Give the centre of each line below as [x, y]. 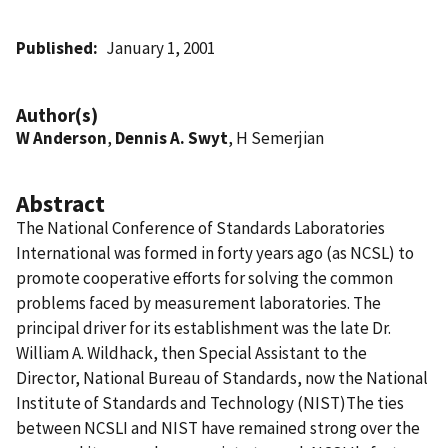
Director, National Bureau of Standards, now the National [222, 377]
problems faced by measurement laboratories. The [198, 302]
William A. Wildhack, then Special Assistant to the [191, 352]
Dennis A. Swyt [171, 137]
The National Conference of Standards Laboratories [200, 227]
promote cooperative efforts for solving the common [204, 277]
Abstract [60, 203]
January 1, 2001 [161, 47]
